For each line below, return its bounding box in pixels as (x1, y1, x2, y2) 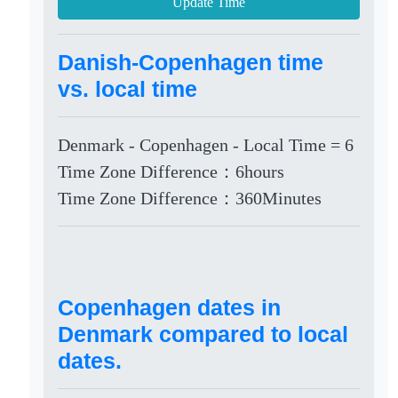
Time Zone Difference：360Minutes (58, 188, 322, 208)
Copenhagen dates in (58, 295, 282, 320)
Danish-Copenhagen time (58, 50, 324, 75)
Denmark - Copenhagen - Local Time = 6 (58, 135, 354, 155)
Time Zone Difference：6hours (58, 162, 285, 181)
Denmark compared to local (58, 322, 349, 346)
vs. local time (58, 76, 198, 101)
